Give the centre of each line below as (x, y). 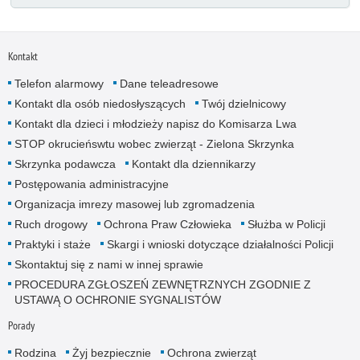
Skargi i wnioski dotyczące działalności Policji (220, 245)
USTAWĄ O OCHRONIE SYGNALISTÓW (117, 300)
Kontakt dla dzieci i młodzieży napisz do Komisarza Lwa (155, 124)
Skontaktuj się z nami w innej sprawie (108, 265)
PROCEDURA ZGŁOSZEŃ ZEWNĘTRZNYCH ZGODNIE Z (162, 285)
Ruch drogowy (51, 225)
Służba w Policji (286, 225)
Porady (21, 326)
